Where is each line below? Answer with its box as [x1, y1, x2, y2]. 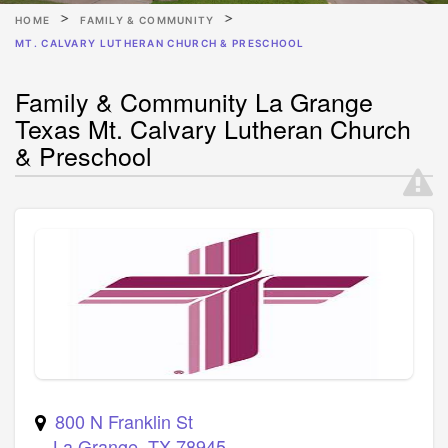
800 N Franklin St [55, 407, 193, 434]
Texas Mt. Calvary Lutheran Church [15, 109, 411, 146]
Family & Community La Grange [15, 82, 373, 119]
